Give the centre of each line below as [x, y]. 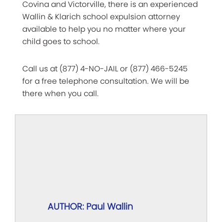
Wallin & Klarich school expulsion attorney [101, 16]
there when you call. [60, 93]
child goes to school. [61, 41]
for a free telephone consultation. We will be [106, 81]
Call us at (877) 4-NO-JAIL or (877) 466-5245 [105, 68]
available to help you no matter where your [104, 29]
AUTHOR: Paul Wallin [90, 206]
